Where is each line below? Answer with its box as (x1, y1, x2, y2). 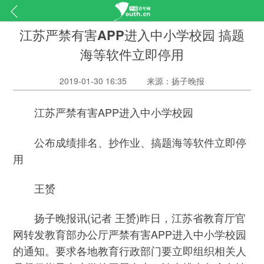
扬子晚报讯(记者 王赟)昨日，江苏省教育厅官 (13, 210, 246, 226)
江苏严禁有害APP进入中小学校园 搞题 (19, 25, 245, 44)
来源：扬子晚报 (147, 74, 205, 87)
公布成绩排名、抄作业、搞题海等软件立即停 (13, 134, 247, 150)
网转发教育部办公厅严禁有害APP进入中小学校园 (13, 226, 247, 242)
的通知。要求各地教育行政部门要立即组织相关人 (13, 243, 247, 259)
